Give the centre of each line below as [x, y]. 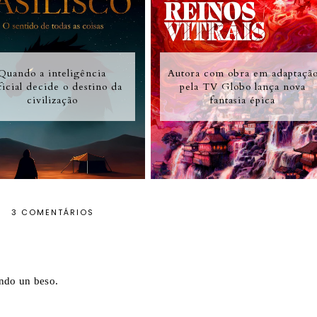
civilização [52, 100]
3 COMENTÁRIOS [52, 213]
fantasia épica [243, 100]
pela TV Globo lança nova [243, 86]
